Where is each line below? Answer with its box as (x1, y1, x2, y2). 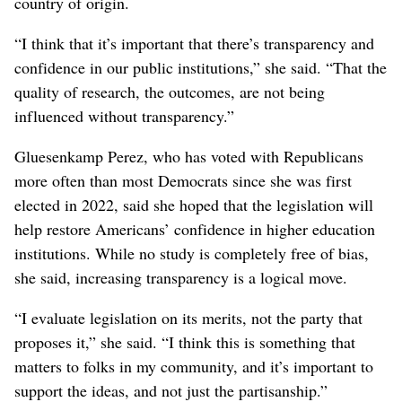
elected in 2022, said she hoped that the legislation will (14, 193, 373, 215)
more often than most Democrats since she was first (14, 169, 352, 191)
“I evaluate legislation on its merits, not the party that (14, 306, 363, 328)
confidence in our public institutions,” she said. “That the (14, 56, 387, 78)
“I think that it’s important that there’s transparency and (14, 31, 374, 54)
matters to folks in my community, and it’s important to (14, 354, 373, 377)
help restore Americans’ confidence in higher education (14, 217, 375, 240)
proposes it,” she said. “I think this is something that (14, 330, 355, 353)
